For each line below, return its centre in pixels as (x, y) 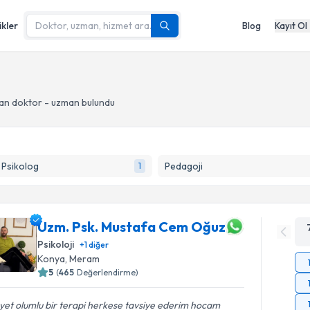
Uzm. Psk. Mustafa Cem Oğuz (132, 226)
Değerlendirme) (108, 272)
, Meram (83, 259)
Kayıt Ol (291, 25)
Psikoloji (56, 244)
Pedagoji (183, 166)
